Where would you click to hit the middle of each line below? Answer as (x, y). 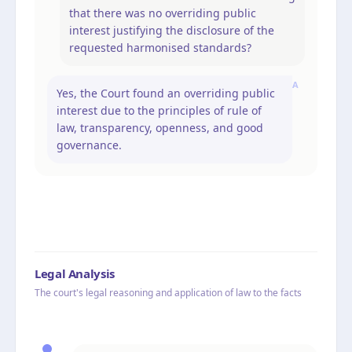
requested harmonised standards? (160, 47)
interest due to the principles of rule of (159, 110)
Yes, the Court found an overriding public (166, 93)
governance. (89, 145)
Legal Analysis (75, 273)
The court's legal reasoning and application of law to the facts (168, 292)
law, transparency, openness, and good (160, 127)
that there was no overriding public (163, 13)
